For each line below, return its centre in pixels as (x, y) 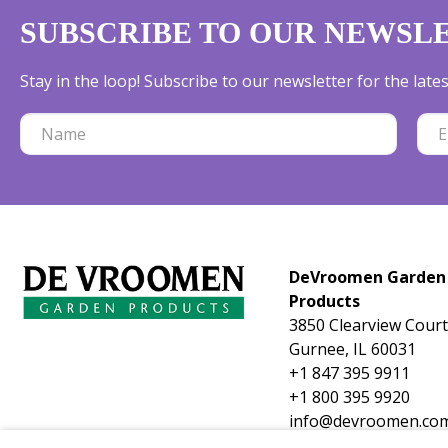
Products (324, 300)
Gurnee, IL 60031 (352, 348)
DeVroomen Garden (367, 276)
